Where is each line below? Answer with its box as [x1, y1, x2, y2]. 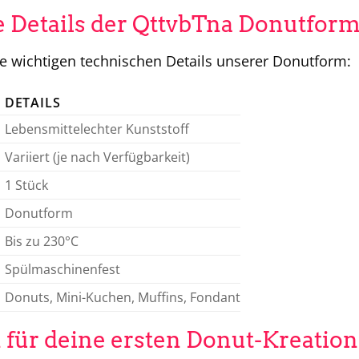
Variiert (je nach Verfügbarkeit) [4, 147, 190, 166]
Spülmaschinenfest [4, 260, 120, 278]
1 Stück [4, 175, 48, 194]
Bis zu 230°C [4, 232, 79, 250]
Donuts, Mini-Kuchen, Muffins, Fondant [4, 288, 240, 306]
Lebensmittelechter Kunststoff [4, 119, 189, 138]
